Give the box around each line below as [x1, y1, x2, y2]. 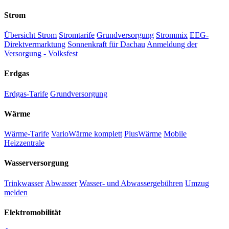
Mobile [164, 129, 187, 139]
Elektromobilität [4, 208, 61, 217]
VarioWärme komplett [51, 129, 122, 139]
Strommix [156, 31, 188, 40]
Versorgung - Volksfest [4, 49, 78, 58]
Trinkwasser [4, 178, 43, 188]
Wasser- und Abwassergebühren [79, 178, 183, 188]
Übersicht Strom [4, 31, 57, 40]
